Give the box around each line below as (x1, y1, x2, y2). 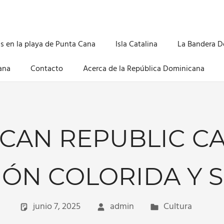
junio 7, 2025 (32, 199, 80, 214)
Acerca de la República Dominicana (83, 62, 204, 76)
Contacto (30, 62, 63, 76)
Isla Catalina (115, 38, 157, 51)
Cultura (163, 199, 192, 214)
